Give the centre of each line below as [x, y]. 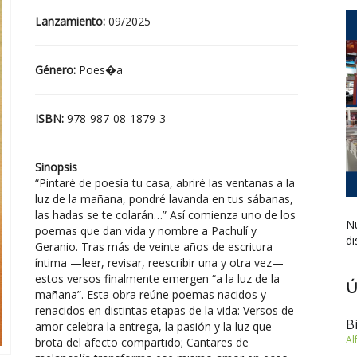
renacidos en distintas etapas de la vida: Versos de [165, 310]
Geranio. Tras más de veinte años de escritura [154, 247]
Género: [57, 70]
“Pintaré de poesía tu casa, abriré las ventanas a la [165, 183]
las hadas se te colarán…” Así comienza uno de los [165, 215]
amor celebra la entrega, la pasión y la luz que [153, 326]
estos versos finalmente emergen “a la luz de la [157, 279]
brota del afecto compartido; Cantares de [142, 342]
